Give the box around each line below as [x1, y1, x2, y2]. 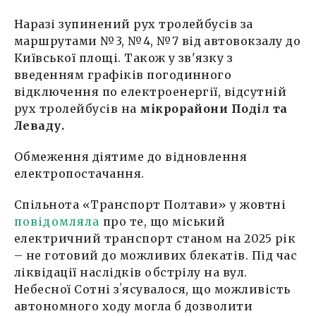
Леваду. [14, 119, 65, 133]
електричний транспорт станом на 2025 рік [14, 231, 296, 246]
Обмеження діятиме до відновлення [14, 150, 248, 164]
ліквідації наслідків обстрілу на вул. [14, 265, 248, 280]
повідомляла [14, 214, 100, 229]
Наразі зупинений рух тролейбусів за [14, 17, 253, 32]
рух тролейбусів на [14, 102, 140, 116]
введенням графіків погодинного [14, 68, 232, 83]
